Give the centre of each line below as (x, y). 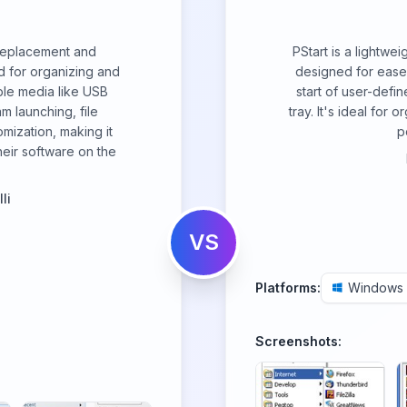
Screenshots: (298, 341)
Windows (376, 288)
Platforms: (288, 288)
